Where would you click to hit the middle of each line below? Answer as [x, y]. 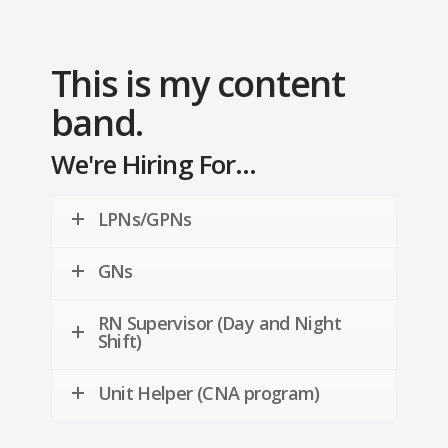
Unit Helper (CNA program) [208, 393]
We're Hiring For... [153, 164]
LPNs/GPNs [144, 219]
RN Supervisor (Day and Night [219, 323]
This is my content [197, 83]
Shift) [119, 341]
